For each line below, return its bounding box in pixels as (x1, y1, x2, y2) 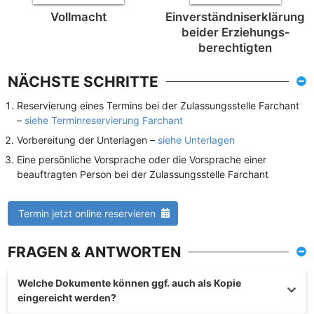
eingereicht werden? (18, 292, 116, 303)
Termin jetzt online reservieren (18, 207, 156, 219)
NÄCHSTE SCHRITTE (8, 72, 158, 90)
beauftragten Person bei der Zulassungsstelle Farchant (17, 168, 269, 180)
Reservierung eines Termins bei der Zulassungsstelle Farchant (17, 99, 300, 111)
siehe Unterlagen (158, 133, 235, 146)
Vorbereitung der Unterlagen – (17, 133, 158, 146)
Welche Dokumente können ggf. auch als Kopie (18, 277, 241, 289)
